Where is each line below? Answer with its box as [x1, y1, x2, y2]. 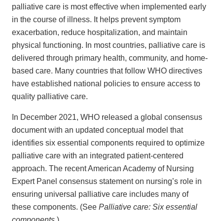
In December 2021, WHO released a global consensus [12, 113, 202, 122]
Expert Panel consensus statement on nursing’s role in [12, 177, 202, 186]
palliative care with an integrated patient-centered [12, 151, 184, 160]
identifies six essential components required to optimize [12, 139, 205, 147]
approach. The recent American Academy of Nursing [12, 164, 194, 173]
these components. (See [12, 203, 99, 212]
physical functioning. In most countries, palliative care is [12, 41, 205, 50]
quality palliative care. [12, 92, 90, 101]
